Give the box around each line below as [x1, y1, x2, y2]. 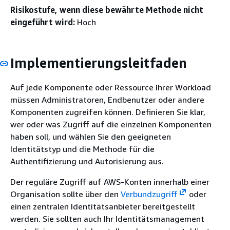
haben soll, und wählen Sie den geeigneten [10, 131, 171, 142]
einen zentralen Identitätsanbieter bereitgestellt [10, 201, 195, 212]
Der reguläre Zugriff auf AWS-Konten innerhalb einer [10, 176, 209, 187]
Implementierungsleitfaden [10, 55, 187, 71]
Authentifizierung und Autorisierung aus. [10, 156, 164, 166]
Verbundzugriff [121, 188, 178, 199]
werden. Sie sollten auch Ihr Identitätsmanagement [10, 213, 204, 224]
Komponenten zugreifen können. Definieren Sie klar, [10, 106, 205, 117]
